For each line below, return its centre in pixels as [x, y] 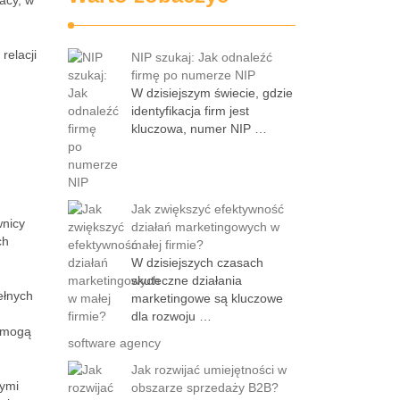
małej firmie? [167, 245]
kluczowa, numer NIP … [199, 129]
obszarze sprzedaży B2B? [205, 387]
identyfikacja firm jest [190, 111]
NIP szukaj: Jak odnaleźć [202, 57]
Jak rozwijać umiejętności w [209, 370]
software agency [114, 343]
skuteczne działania [187, 280]
